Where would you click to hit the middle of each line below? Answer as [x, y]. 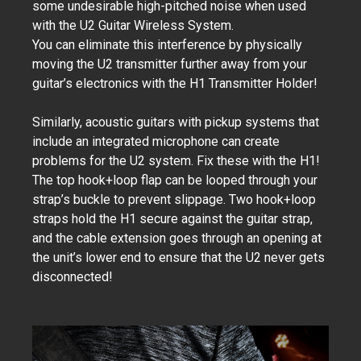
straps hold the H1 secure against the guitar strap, [172, 219]
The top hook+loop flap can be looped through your [175, 180]
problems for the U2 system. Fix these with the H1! [176, 161]
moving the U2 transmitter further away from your [170, 64]
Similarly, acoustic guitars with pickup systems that [176, 122]
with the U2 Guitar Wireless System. [133, 25]
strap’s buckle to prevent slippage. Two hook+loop [174, 199]
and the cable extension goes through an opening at [177, 238]
